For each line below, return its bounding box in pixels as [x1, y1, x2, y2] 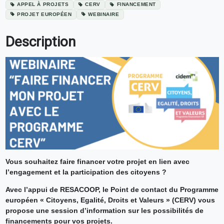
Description [5, 33, 75, 50]
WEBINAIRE [88, 11, 119, 17]
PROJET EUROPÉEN [16, 11, 72, 17]
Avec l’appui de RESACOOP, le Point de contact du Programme [5, 185, 218, 193]
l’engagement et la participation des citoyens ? [5, 167, 166, 176]
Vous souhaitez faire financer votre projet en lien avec [5, 157, 189, 165]
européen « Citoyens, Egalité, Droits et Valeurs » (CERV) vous [5, 195, 215, 204]
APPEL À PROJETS [16, 1, 69, 7]
